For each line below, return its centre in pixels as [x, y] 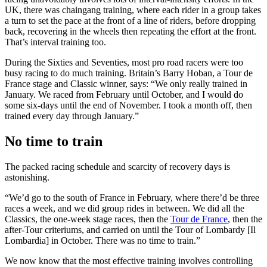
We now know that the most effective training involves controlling [129, 261]
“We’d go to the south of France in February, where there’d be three [132, 198]
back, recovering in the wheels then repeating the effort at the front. [131, 32]
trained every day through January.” [72, 116]
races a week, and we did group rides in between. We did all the [125, 208]
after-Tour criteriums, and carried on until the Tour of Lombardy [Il [130, 230]
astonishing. [27, 177]
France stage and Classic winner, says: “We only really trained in [126, 84]
